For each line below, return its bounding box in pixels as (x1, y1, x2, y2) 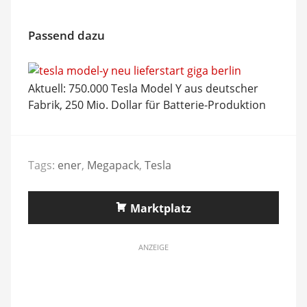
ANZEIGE (138, 241, 169, 252)
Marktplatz (130, 200, 191, 216)
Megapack (86, 157, 139, 173)
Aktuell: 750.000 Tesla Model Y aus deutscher (27, 81, 258, 96)
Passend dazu (27, 27, 105, 43)
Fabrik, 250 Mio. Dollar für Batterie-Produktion (27, 97, 266, 112)
